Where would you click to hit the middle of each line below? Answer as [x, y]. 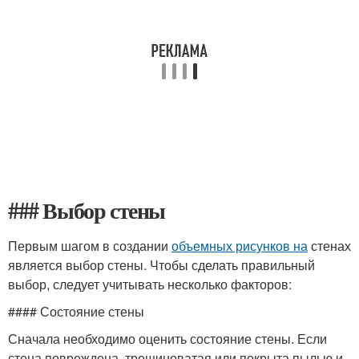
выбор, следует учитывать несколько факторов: [150, 284]
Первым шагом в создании [90, 246]
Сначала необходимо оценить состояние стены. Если [167, 339]
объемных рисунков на [240, 246]
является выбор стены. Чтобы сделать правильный [161, 265]
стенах [329, 246]
